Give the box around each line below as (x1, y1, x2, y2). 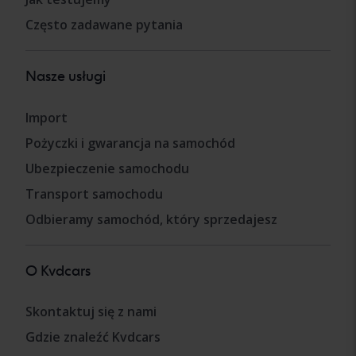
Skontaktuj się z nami (25, 303, 157, 321)
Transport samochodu (25, 184, 163, 203)
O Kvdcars (25, 261, 91, 279)
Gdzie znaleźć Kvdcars (25, 328, 161, 346)
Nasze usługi (25, 68, 106, 85)
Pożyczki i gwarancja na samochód (25, 133, 235, 152)
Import (25, 108, 68, 126)
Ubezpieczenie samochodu (25, 159, 189, 177)
